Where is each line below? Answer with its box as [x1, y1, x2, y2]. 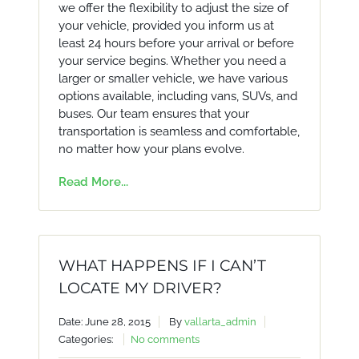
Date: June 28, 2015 [58, 316, 151, 328]
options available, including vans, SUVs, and [58, 89, 297, 103]
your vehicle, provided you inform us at [58, 18, 274, 33]
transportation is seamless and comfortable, [58, 124, 300, 139]
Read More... [58, 175, 128, 189]
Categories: [58, 333, 115, 345]
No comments [130, 333, 200, 345]
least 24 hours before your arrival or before [58, 36, 294, 50]
